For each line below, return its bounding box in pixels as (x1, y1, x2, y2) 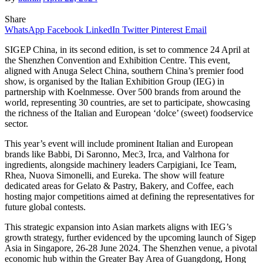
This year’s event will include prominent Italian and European (5, 138, 233, 149)
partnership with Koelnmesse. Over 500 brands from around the (5, 86, 241, 97)
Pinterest (151, 24, 183, 35)
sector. (5, 118, 28, 129)
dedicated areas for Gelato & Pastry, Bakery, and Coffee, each (5, 180, 234, 191)
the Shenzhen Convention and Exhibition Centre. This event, (5, 55, 230, 65)
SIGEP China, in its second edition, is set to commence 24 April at (5, 44, 249, 55)
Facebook (47, 24, 83, 35)
